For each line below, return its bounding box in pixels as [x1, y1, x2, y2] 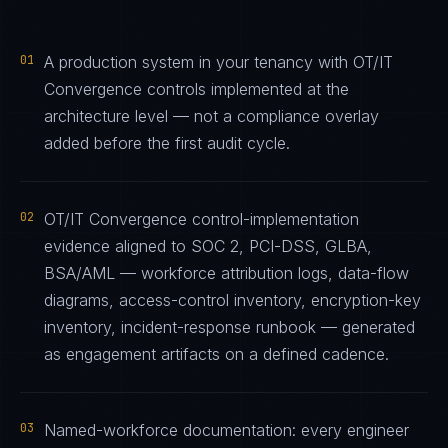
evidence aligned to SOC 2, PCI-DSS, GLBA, [44, 236, 372, 256]
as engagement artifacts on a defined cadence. [44, 344, 389, 364]
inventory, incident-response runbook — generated [44, 317, 415, 337]
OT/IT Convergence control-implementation [44, 209, 359, 229]
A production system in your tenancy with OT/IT [44, 52, 393, 72]
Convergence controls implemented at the [44, 79, 349, 99]
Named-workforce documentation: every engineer [44, 420, 409, 440]
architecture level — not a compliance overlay [44, 106, 379, 126]
